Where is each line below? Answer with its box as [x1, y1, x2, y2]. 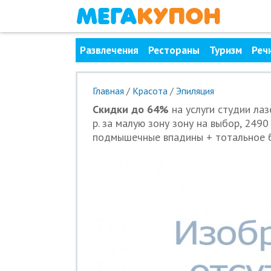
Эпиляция [175, 85, 214, 97]
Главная [92, 85, 124, 97]
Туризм [209, 44, 242, 57]
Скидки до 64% [92, 102, 169, 116]
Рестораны [148, 44, 200, 57]
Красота [132, 85, 168, 97]
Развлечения [80, 44, 139, 57]
